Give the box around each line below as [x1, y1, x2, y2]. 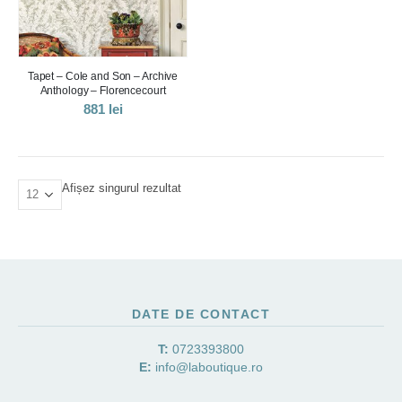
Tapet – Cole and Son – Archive [27, 70, 179, 83]
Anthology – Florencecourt [39, 84, 166, 97]
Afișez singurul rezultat [62, 181, 181, 196]
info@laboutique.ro [155, 360, 263, 375]
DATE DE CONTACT [131, 307, 271, 322]
